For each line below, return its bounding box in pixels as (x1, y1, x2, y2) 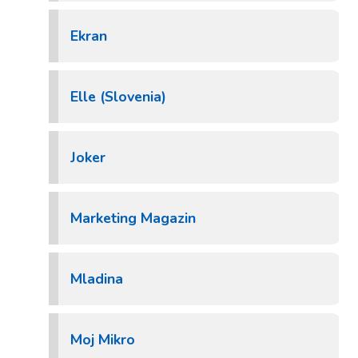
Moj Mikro (70, 330, 135, 349)
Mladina (70, 269, 123, 288)
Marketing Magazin (70, 209, 196, 228)
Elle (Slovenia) (70, 87, 166, 106)
